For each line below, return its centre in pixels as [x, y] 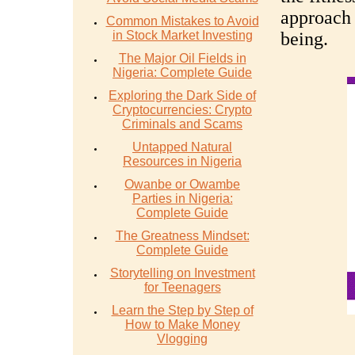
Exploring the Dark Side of [182, 95]
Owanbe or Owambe [182, 184]
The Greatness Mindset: [182, 236]
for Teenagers [182, 287]
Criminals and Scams [182, 124]
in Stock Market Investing [182, 35]
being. [304, 39]
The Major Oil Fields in [182, 58]
